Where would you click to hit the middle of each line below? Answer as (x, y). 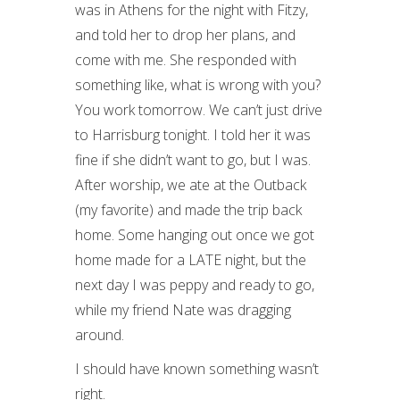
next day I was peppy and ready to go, (195, 285)
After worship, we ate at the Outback (191, 185)
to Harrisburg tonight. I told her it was (193, 135)
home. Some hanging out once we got (195, 235)
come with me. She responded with (186, 60)
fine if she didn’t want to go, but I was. (193, 160)
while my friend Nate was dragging (183, 310)
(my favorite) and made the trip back (188, 210)
